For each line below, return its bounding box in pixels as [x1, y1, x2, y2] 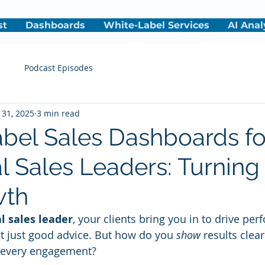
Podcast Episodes [24, 62, 93, 73]
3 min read [37, 107, 80, 119]
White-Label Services [104, 20, 209, 31]
